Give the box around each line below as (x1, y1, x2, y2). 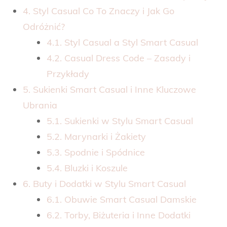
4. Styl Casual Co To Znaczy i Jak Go (23, 5, 174, 17)
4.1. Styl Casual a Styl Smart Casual (47, 36, 198, 48)
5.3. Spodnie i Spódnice (47, 146, 145, 158)
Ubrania (23, 99, 57, 111)
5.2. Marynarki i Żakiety (47, 130, 146, 142)
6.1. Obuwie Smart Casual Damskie (47, 193, 197, 205)
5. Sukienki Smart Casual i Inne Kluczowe (23, 83, 196, 95)
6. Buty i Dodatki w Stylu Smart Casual (23, 177, 186, 190)
